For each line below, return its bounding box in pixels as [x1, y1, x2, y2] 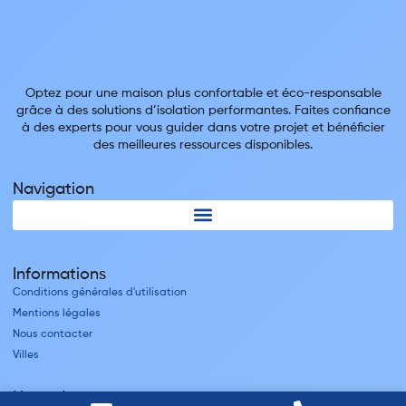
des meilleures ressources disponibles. [93, 138, 313, 151]
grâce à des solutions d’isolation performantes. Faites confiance [15, 103, 391, 117]
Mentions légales [13, 307, 101, 319]
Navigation [13, 180, 94, 198]
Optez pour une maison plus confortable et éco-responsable [24, 86, 382, 100]
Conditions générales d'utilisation [13, 286, 187, 298]
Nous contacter [13, 328, 92, 340]
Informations [13, 266, 106, 283]
